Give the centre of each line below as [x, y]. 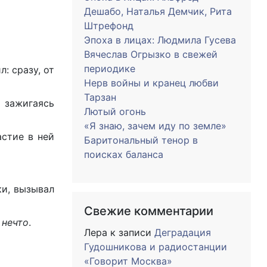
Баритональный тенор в [141, 140]
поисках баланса [124, 154]
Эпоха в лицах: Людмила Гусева [160, 40]
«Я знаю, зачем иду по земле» [155, 126]
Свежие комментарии [149, 211]
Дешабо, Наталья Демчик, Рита [158, 11]
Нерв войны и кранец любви [151, 83]
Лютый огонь [115, 111]
